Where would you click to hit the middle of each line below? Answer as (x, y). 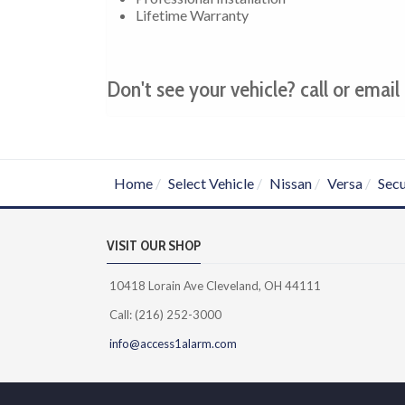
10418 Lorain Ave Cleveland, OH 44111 (214, 285)
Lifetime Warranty (192, 14)
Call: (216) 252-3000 (164, 314)
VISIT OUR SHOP (154, 245)
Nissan (291, 183)
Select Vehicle (211, 183)
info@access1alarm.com (172, 343)
